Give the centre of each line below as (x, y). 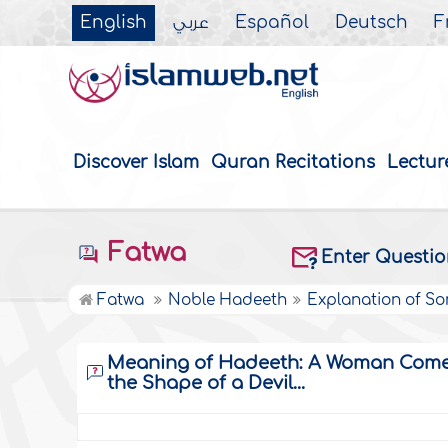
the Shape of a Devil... (206, 383)
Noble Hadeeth (228, 301)
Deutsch (372, 23)
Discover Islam (136, 163)
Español (272, 23)
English (114, 23)
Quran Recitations (293, 163)
